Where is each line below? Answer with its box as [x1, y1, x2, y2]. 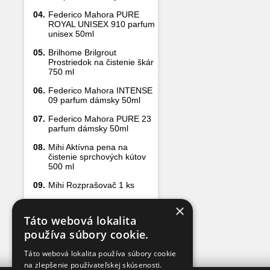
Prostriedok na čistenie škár [48, 57, 154, 67]
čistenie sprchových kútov [48, 152, 146, 162]
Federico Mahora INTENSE [48, 86, 152, 95]
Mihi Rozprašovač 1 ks [48, 180, 134, 190]
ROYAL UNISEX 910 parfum [48, 19, 155, 29]
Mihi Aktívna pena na [48, 142, 128, 152]
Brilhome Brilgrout [48, 48, 116, 57]
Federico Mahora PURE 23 [48, 114, 151, 124]
